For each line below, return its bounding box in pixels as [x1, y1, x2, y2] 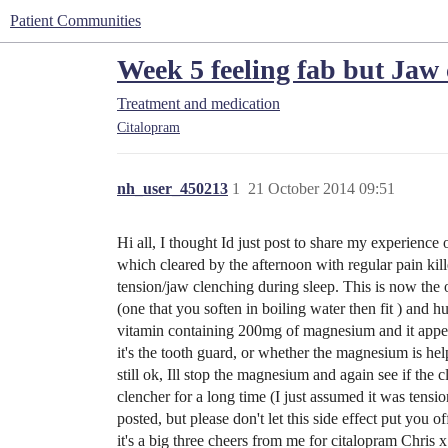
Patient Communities [10, 12, 141, 29]
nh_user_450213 [117, 180, 228, 198]
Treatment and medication [117, 95, 280, 112]
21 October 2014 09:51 [248, 180, 395, 198]
